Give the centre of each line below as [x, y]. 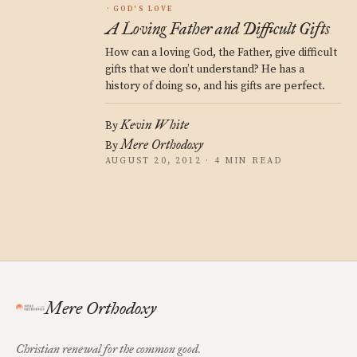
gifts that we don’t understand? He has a [205, 69]
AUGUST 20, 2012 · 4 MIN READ [194, 161]
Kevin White [155, 125]
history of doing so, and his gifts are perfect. [215, 86]
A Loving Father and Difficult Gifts [218, 29]
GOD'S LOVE [143, 9]
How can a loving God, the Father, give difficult [221, 53]
